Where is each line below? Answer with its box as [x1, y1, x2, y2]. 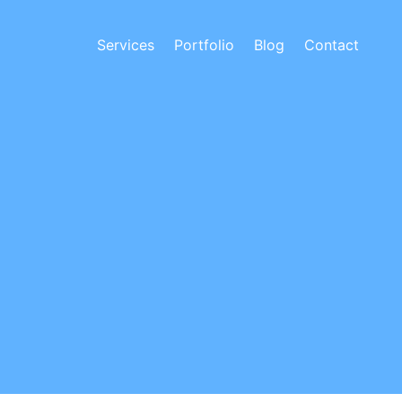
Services [97, 35, 154, 54]
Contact [304, 35, 359, 54]
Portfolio [174, 35, 234, 54]
